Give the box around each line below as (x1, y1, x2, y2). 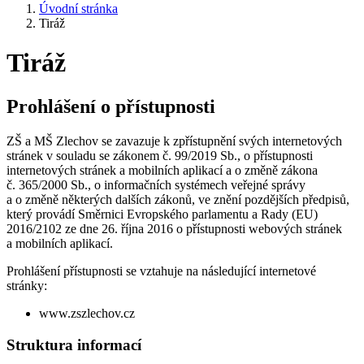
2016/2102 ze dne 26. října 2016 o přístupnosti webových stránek (6, 221, 342, 236)
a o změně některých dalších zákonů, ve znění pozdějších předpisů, (6, 192, 349, 206)
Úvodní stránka (39, 2, 118, 15)
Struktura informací (6, 336, 141, 353)
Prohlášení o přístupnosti (6, 95, 215, 117)
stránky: (6, 278, 47, 292)
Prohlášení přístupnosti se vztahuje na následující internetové (6, 263, 316, 278)
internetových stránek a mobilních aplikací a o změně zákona (6, 162, 318, 177)
